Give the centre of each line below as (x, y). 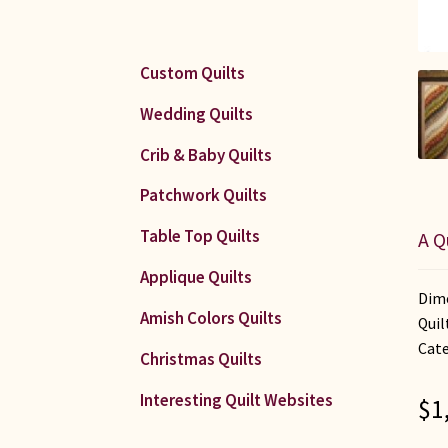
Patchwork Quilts (204, 195)
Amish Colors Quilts (211, 318)
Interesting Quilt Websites (237, 400)
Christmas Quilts (201, 359)
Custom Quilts (193, 72)
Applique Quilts (196, 277)
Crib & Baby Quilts (206, 154)
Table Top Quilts (200, 236)
